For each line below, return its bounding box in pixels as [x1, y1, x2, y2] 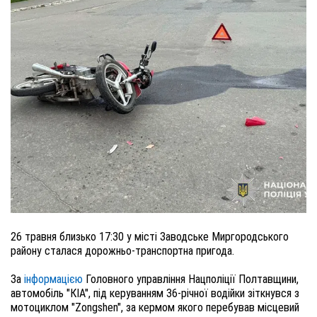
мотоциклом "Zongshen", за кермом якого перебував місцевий [11, 301, 299, 314]
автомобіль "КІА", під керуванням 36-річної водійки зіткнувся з [11, 287, 299, 300]
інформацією [24, 272, 83, 286]
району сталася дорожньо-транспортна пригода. [11, 244, 234, 258]
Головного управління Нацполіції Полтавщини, [83, 272, 299, 286]
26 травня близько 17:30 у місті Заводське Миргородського [11, 230, 289, 243]
